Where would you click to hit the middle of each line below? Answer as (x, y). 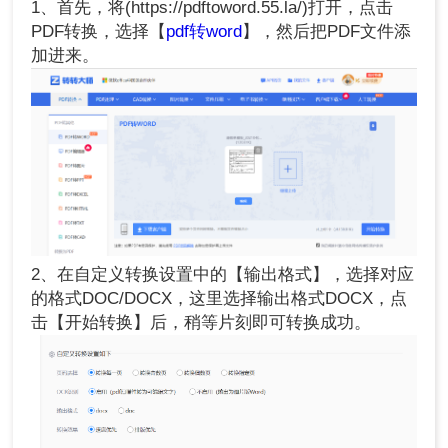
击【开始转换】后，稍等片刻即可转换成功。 (201, 323)
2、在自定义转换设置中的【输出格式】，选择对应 (223, 275)
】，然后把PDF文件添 (327, 32)
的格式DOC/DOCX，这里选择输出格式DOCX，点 (219, 299)
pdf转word (204, 32)
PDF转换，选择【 (99, 32)
